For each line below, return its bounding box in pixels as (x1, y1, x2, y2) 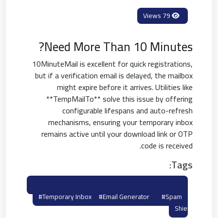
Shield (175, 202, 193, 215)
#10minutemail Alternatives (33, 179, 114, 191)
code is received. (141, 138, 193, 153)
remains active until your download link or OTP (41, 127, 193, 141)
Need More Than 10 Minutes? (44, 35, 193, 58)
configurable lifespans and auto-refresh (62, 103, 193, 118)
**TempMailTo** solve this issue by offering (46, 91, 193, 106)
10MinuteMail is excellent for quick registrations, (32, 56, 193, 71)
